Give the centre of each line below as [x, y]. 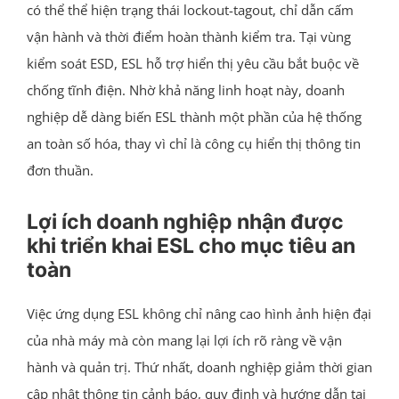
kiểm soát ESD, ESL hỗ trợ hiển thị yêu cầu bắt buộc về [192, 63]
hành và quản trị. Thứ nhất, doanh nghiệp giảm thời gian [199, 366]
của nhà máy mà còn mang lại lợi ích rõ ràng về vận [184, 340]
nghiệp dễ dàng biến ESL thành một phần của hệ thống [194, 116]
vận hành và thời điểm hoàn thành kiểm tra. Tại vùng [188, 36]
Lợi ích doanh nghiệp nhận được [185, 221]
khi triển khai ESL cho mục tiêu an [191, 245]
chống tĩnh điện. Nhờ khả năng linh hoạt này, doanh [185, 90]
